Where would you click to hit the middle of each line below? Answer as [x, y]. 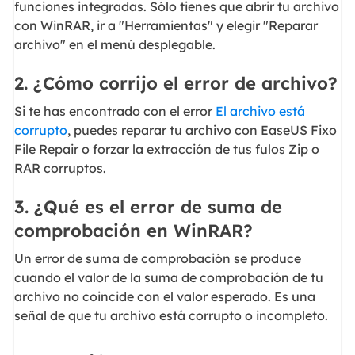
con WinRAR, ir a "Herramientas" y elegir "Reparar [166, 25]
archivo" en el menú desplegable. [115, 44]
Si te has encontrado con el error [115, 111]
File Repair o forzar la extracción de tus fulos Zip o [166, 149]
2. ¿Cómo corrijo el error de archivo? [176, 84]
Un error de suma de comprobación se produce [157, 258]
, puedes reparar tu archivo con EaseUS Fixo [202, 130]
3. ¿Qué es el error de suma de [148, 207]
